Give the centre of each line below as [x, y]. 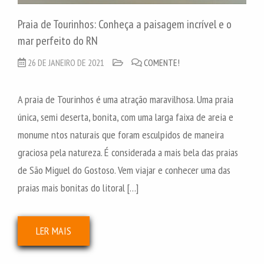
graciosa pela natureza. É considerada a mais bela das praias [128, 153]
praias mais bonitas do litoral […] [78, 188]
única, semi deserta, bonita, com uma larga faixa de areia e [126, 117]
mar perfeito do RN [58, 41]
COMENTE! [162, 63]
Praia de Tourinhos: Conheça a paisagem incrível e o [125, 24]
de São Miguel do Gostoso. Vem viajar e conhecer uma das [124, 170]
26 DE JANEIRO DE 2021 [66, 63]
